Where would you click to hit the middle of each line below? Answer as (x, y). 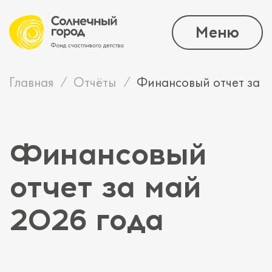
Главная (31, 83)
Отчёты (95, 83)
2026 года (86, 220)
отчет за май (104, 187)
